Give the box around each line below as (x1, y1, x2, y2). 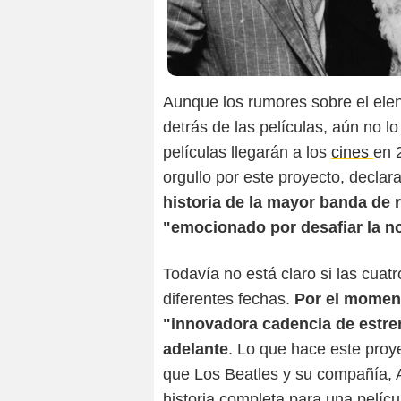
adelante (163, 340, 228, 359)
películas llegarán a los (163, 143, 331, 162)
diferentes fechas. (163, 290, 294, 309)
